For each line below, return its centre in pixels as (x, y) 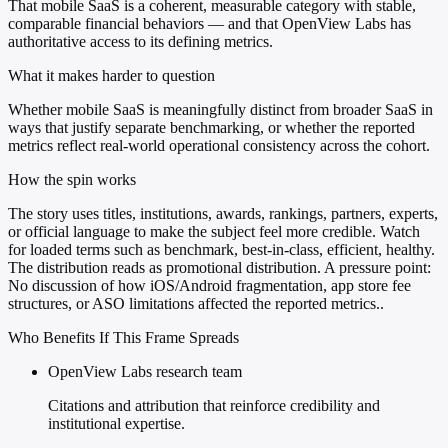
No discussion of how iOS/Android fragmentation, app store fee (209, 286)
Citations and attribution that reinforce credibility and (214, 406)
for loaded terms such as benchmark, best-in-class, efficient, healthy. (221, 250)
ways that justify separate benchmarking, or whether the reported (211, 128)
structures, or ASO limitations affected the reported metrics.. (196, 304)
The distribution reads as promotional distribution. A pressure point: (219, 268)
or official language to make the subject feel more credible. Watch (214, 232)
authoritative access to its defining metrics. (140, 42)
